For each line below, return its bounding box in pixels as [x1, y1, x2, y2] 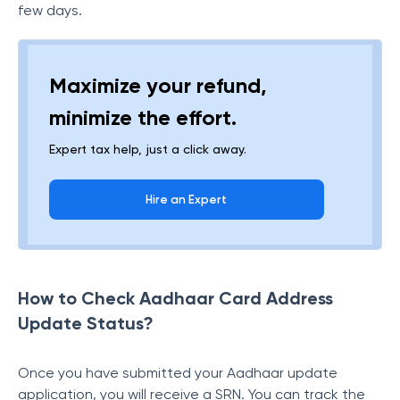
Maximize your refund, [49, 72, 267, 98]
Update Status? [18, 312, 154, 334]
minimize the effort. [49, 104, 237, 130]
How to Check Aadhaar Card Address [18, 287, 333, 309]
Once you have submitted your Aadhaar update [18, 364, 337, 381]
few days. [18, 2, 86, 19]
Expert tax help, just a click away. [49, 142, 246, 156]
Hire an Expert [146, 193, 228, 206]
